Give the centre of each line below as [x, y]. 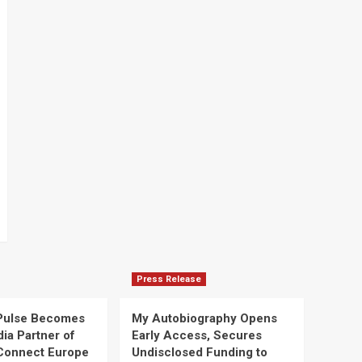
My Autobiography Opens [204, 318]
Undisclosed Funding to [200, 352]
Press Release [169, 279]
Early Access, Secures [197, 335]
